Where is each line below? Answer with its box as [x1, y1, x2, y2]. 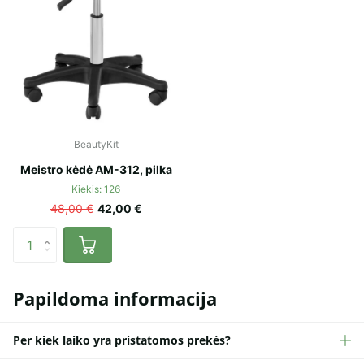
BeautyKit [73, 138, 119, 151]
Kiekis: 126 [71, 183, 120, 196]
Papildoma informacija [13, 286, 217, 311]
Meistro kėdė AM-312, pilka [19, 162, 172, 177]
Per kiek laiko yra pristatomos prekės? [13, 332, 231, 349]
